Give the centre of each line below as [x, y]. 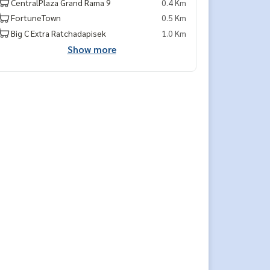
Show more [92, 49]
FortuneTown [36, 17]
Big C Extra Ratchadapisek [58, 33]
